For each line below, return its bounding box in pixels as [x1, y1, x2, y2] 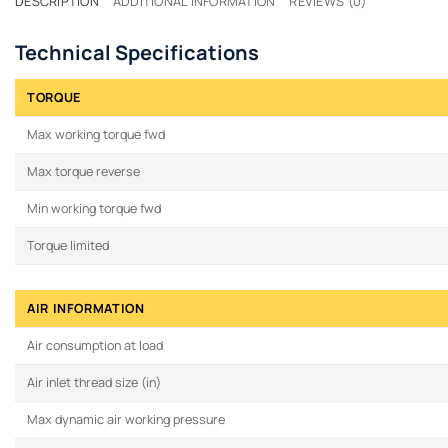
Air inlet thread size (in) [27, 374, 161, 392]
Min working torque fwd [27, 200, 161, 218]
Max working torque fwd [27, 126, 165, 144]
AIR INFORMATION [27, 300, 145, 318]
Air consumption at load [27, 337, 163, 355]
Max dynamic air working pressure [27, 411, 225, 429]
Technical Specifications [15, 39, 259, 67]
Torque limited [27, 237, 109, 255]
